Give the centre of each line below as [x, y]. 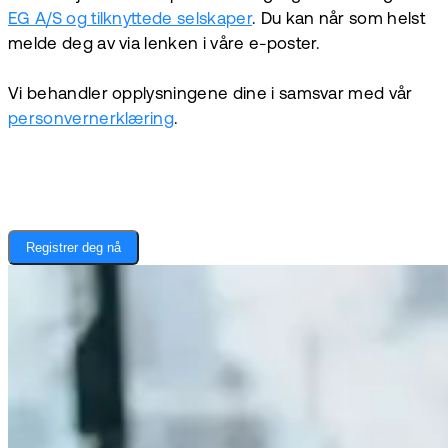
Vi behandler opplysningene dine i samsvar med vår [210, 95]
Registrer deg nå [73, 248]
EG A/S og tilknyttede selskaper [130, 20]
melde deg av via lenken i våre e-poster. [164, 45]
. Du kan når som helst [338, 20]
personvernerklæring [91, 120]
